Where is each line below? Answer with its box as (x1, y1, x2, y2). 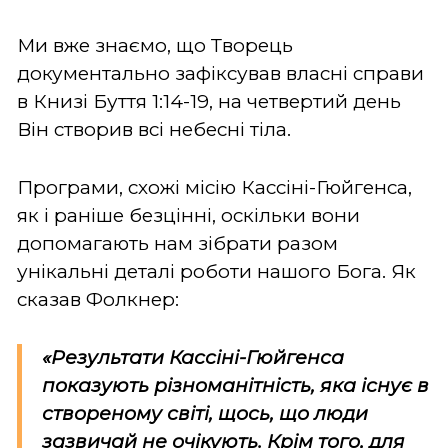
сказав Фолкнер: (17, 287, 179, 311)
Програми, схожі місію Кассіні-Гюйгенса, (17, 175, 412, 199)
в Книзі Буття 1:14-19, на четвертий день (17, 89, 401, 113)
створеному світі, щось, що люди (42, 401, 368, 425)
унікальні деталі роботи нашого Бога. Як (17, 259, 416, 283)
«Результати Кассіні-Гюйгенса (42, 345, 344, 369)
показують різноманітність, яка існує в (42, 373, 429, 397)
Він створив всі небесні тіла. (17, 117, 291, 141)
